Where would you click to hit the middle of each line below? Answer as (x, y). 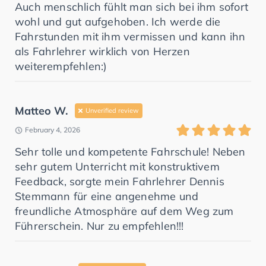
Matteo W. (41, 111)
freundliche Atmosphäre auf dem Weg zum (124, 211)
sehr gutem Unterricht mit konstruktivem (117, 167)
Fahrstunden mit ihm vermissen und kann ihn (130, 37)
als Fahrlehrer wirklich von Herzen (102, 52)
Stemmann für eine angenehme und (107, 197)
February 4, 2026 (53, 130)
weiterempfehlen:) (61, 66)
